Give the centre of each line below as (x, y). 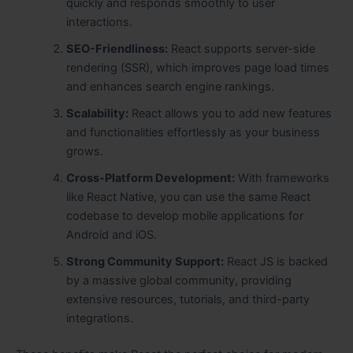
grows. (84, 151)
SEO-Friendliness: (117, 48)
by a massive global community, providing (178, 280)
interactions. (99, 22)
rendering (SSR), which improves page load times (197, 67)
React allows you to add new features (230, 113)
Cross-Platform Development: (150, 178)
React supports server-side (241, 48)
